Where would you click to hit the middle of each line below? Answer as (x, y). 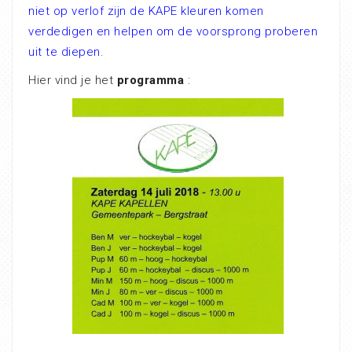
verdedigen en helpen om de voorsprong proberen (173, 31)
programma (150, 80)
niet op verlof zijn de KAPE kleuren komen (146, 11)
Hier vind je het (73, 80)
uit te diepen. (66, 51)
